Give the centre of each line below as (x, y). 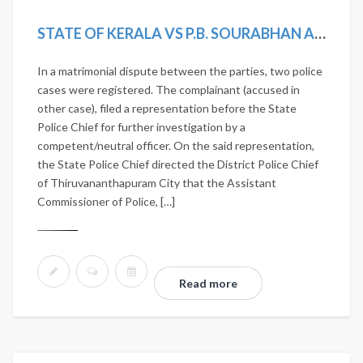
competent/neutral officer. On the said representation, (176, 145)
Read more (208, 283)
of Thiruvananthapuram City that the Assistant (157, 183)
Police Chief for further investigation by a (141, 127)
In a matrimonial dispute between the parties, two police (180, 71)
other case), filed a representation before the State (167, 108)
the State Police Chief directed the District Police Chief (178, 164)
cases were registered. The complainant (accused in (169, 90)
